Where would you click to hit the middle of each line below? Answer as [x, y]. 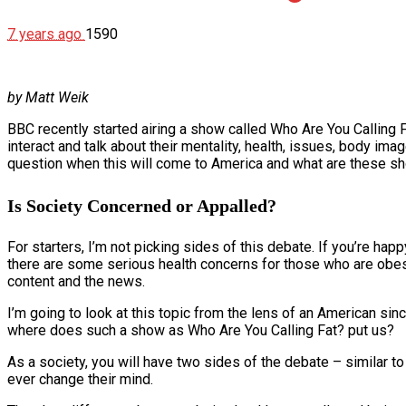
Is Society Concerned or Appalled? [142, 205]
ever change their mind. [80, 380]
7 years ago [46, 34]
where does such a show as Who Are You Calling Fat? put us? [201, 331]
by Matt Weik [48, 98]
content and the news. [76, 282]
